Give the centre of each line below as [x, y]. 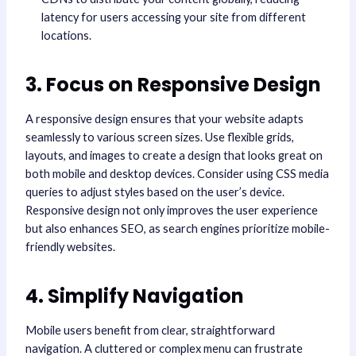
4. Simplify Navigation [134, 296]
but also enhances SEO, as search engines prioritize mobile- [177, 228]
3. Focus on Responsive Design [173, 84]
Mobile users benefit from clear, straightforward [150, 331]
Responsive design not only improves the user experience [171, 210]
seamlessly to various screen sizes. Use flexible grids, [159, 137]
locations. [66, 35]
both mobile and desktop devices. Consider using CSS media [177, 174]
